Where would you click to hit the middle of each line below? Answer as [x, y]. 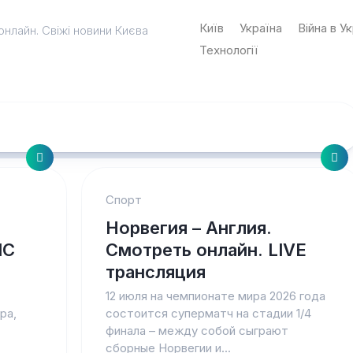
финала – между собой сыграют [197, 331]
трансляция [155, 272]
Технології [228, 50]
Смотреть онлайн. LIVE [206, 250]
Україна [260, 28]
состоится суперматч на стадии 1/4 [208, 313]
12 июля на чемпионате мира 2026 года [215, 296]
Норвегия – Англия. [188, 228]
